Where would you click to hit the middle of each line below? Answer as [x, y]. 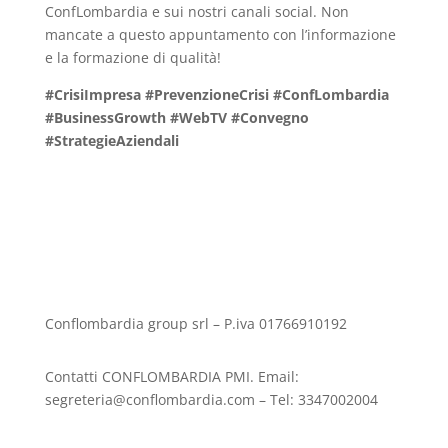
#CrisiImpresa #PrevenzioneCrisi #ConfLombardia [216, 95]
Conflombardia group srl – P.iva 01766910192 [197, 324]
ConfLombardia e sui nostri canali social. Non [196, 12]
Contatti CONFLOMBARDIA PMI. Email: [171, 377]
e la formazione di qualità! [132, 58]
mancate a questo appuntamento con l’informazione [220, 35]
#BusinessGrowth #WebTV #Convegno [176, 118]
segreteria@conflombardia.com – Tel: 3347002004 [211, 400]
